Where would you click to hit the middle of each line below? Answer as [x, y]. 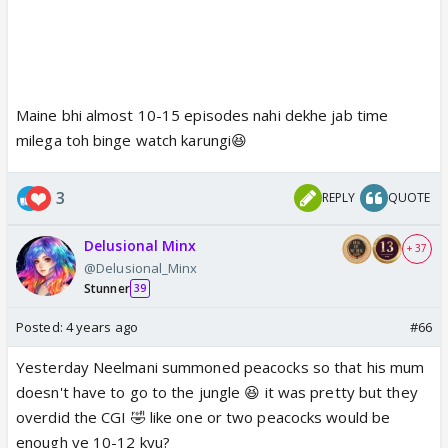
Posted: [41, 326]
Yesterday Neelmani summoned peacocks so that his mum [220, 366]
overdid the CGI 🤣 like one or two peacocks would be [203, 416]
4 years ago [101, 326]
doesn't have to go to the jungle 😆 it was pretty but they [217, 391]
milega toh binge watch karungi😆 [132, 139]
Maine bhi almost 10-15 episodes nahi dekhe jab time [202, 114]
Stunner [107, 288]
